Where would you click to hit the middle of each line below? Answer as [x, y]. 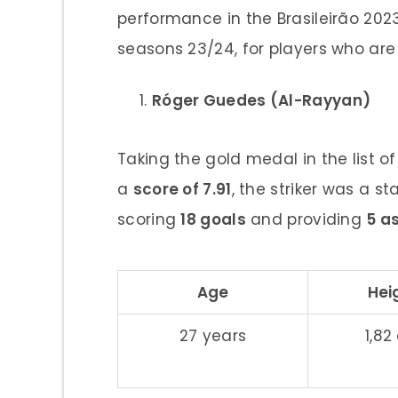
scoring [149, 219]
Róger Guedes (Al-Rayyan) [261, 100]
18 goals [213, 219]
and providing [306, 219]
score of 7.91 [182, 189]
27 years [213, 335]
